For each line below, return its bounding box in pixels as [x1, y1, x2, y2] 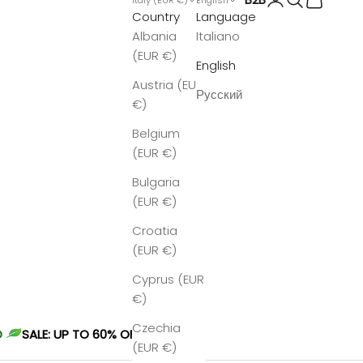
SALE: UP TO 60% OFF [22, 326, 141, 344]
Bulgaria [132, 173, 180, 190]
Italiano [196, 27, 240, 45]
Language [196, 7, 256, 25]
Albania [132, 27, 177, 45]
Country [132, 7, 180, 25]
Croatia [132, 221, 177, 239]
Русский [196, 85, 242, 103]
